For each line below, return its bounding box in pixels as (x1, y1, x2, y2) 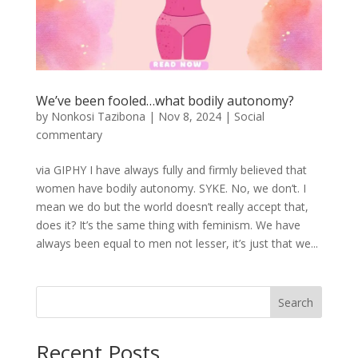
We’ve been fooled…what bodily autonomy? (35, 91, 294, 109)
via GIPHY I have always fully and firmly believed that (35, 161, 307, 177)
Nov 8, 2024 (157, 108, 221, 124)
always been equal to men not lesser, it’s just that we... (35, 235, 318, 251)
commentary (35, 126, 102, 142)
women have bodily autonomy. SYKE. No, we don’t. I (35, 180, 306, 196)
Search (278, 294, 314, 310)
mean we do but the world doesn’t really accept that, (35, 198, 308, 214)
